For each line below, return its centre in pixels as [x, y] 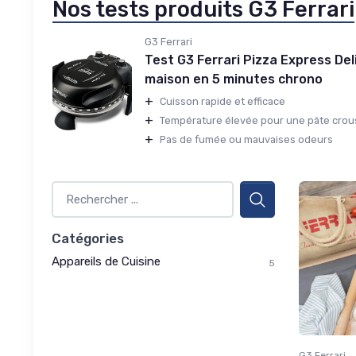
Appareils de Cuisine [106, 261]
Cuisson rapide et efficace [222, 102]
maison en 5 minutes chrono [234, 79]
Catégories [88, 238]
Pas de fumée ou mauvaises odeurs [246, 140]
